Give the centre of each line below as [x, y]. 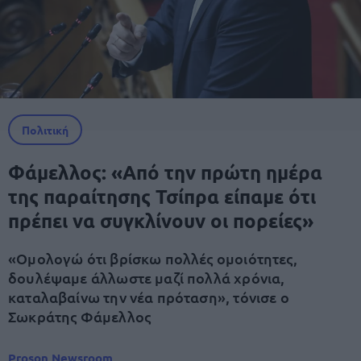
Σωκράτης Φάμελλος [80, 316]
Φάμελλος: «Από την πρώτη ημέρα [165, 172]
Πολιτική [45, 130]
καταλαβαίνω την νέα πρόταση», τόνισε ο [149, 297]
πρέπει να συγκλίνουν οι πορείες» [161, 220]
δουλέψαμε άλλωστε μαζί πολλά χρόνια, [147, 278]
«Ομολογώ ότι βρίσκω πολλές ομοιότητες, [153, 258]
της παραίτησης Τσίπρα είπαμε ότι [162, 196]
